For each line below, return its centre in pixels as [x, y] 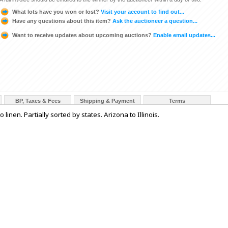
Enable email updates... [183, 35]
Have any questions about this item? [62, 21]
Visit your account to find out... [142, 11]
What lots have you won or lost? [56, 11]
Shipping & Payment [107, 101]
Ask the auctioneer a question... [154, 21]
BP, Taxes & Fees [38, 101]
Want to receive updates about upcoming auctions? [82, 35]
